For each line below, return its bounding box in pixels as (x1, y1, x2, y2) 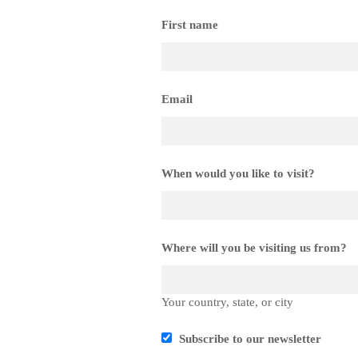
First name (161, 18, 218, 31)
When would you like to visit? (161, 166, 315, 180)
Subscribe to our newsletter (176, 332, 321, 345)
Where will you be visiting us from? (161, 241, 347, 254)
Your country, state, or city (161, 295, 293, 308)
